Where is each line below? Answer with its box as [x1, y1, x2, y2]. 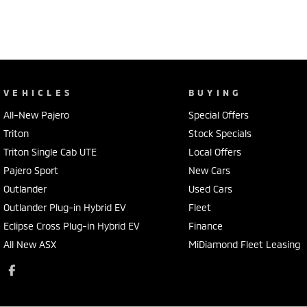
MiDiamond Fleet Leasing [188, 238, 300, 250]
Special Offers [188, 108, 249, 121]
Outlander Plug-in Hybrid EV [3, 201, 126, 213]
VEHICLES [3, 86, 73, 98]
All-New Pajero [3, 108, 69, 121]
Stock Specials [188, 127, 251, 139]
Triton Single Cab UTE [3, 145, 97, 158]
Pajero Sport [3, 164, 58, 176]
